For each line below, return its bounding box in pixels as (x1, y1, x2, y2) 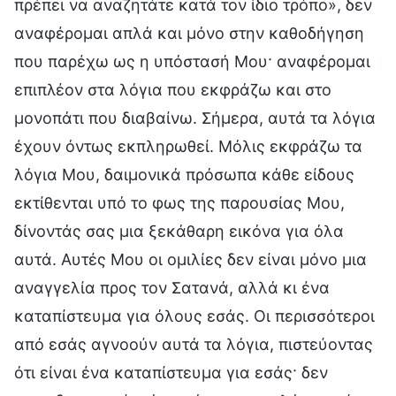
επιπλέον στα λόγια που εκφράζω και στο (14, 80, 331, 99)
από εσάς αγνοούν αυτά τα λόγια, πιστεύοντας (14, 334, 373, 354)
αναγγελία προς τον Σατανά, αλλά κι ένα (14, 278, 330, 297)
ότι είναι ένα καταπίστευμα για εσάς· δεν (14, 362, 328, 382)
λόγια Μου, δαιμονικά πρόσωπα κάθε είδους (14, 164, 354, 184)
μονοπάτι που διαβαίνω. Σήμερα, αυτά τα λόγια (14, 108, 376, 127)
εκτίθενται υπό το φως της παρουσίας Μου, (14, 193, 345, 212)
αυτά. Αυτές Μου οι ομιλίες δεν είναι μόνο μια (14, 249, 367, 269)
